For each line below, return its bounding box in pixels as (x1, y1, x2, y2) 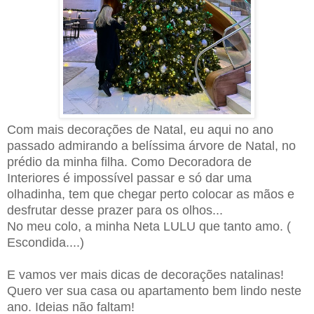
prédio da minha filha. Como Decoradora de (7, 154, 252, 169)
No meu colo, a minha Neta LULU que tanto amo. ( (7, 219, 291, 233)
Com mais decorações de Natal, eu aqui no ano (7, 122, 273, 137)
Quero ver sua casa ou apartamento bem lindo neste (7, 283, 301, 298)
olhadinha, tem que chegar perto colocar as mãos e (7, 186, 294, 201)
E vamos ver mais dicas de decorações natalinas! (7, 267, 284, 282)
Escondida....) (7, 235, 84, 250)
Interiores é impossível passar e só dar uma (7, 170, 252, 185)
